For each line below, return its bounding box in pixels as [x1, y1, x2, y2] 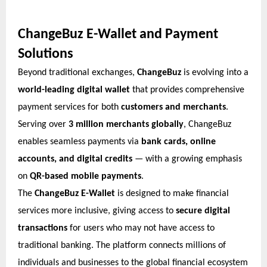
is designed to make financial [115, 188, 229, 198]
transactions [18, 223, 67, 233]
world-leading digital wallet [18, 85, 130, 95]
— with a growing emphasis [132, 154, 242, 164]
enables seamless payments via [18, 136, 141, 147]
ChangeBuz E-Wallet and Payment [18, 27, 218, 42]
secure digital [176, 206, 230, 216]
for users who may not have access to [67, 223, 215, 233]
